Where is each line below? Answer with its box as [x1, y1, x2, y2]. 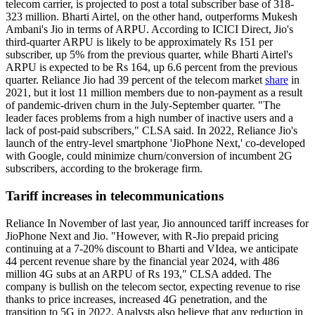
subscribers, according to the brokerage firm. [6, 162, 202, 175]
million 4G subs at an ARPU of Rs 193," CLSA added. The [6, 267, 271, 280]
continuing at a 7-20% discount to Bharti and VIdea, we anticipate [6, 242, 298, 255]
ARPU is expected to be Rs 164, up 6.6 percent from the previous [6, 61, 297, 74]
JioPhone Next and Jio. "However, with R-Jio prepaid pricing [6, 229, 278, 242]
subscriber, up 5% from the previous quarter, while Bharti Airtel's [6, 49, 292, 61]
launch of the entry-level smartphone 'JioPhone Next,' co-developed [6, 137, 305, 150]
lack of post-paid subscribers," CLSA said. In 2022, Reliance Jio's [6, 124, 297, 137]
